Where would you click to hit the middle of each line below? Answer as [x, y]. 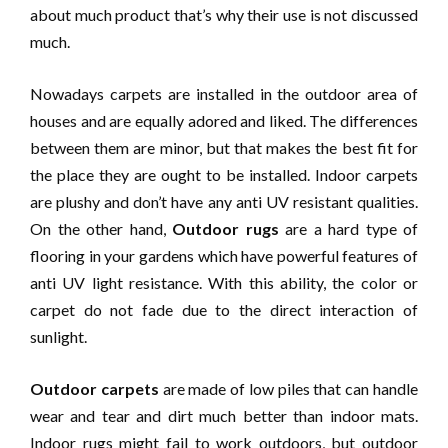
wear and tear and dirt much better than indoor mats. [224, 416]
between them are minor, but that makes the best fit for [224, 148]
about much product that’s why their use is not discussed [224, 15]
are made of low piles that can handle [288, 389]
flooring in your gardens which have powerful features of [224, 256]
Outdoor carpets [94, 389]
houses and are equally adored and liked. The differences [224, 121]
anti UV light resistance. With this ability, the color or [224, 283]
